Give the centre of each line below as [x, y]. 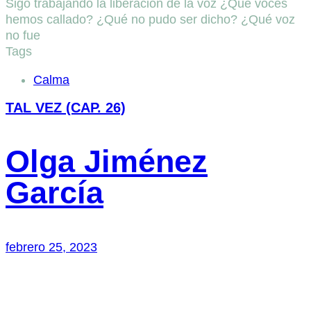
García [54, 193]
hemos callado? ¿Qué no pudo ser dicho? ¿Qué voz [150, 20]
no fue [23, 36]
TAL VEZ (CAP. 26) [66, 108]
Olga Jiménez [107, 162]
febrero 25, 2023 [51, 247]
